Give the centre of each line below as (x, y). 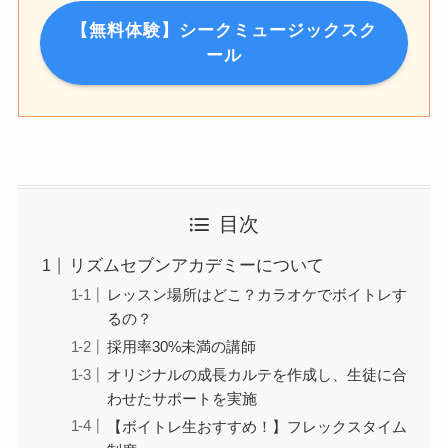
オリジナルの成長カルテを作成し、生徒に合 (257, 374)
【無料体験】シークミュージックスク (224, 30)
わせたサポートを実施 (182, 398)
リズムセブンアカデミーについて (196, 266)
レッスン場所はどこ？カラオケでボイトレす (257, 295)
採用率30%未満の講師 (182, 346)
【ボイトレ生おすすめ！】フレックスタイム (257, 426)
